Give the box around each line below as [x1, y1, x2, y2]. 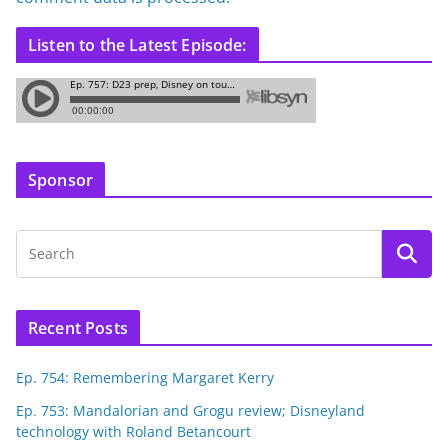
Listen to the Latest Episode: [28, 34, 247, 57]
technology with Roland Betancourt [16, 422, 251, 442]
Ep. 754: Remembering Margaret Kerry [16, 368, 274, 388]
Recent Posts [28, 317, 128, 340]
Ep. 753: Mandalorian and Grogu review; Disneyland [16, 401, 365, 421]
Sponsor [28, 169, 94, 192]
